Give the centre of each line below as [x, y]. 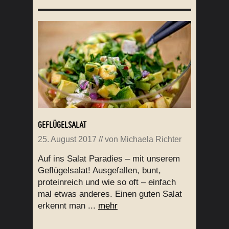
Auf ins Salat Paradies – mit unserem [109, 159]
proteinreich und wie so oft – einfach [107, 182]
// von [108, 140]
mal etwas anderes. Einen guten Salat [110, 194]
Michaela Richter [151, 140]
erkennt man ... [68, 206]
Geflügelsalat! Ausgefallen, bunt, [99, 171]
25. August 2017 [67, 140]
